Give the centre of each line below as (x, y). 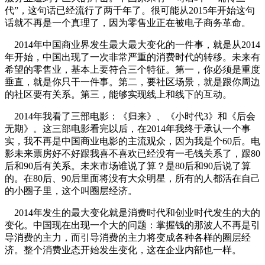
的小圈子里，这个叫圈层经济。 (71, 190)
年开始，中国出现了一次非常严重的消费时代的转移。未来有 (132, 57)
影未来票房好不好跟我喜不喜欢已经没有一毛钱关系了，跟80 (132, 153)
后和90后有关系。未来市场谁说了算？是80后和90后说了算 (128, 166)
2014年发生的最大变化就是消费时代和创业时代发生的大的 (132, 212)
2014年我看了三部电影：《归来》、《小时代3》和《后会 (130, 116)
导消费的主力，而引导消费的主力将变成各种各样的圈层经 (128, 237)
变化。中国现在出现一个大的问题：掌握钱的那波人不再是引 (132, 225)
